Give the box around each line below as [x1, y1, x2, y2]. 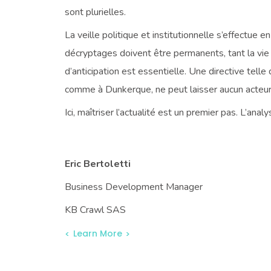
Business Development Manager [65, 180, 203, 194]
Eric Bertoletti [65, 157, 131, 171]
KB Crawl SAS [65, 203, 126, 217]
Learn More [73, 227, 122, 240]
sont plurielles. [65, 5, 126, 19]
